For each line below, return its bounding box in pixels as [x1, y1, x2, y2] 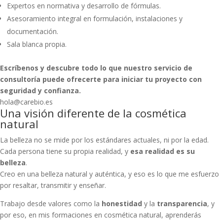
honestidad [102, 199, 142, 208]
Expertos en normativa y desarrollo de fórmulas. [7, 1, 161, 10]
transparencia [157, 199, 207, 208]
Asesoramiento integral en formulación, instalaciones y [7, 14, 183, 23]
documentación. [7, 27, 58, 36]
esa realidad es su [130, 147, 195, 156]
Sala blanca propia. [7, 39, 67, 49]
